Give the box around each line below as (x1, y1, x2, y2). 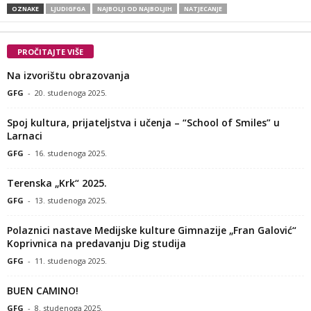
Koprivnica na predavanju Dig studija (7, 236, 186, 250)
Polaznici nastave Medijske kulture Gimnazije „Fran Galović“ (7, 223, 296, 237)
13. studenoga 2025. (35, 194, 107, 205)
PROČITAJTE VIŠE (17, 46, 83, 57)
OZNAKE (12, 3, 39, 13)
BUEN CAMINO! (7, 283, 78, 297)
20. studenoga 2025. (35, 87, 107, 98)
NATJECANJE (184, 3, 222, 13)
